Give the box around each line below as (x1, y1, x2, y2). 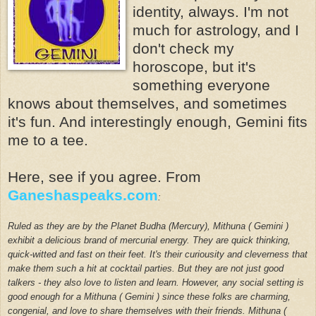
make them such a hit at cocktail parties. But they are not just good (8, 262, 284, 274)
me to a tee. (8, 131, 88, 148)
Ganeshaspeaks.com (8, 186, 158, 203)
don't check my (133, 39, 234, 56)
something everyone (133, 76, 270, 93)
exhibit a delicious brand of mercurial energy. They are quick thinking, (8, 234, 291, 245)
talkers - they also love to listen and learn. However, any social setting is (8, 276, 304, 288)
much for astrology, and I (133, 21, 299, 38)
